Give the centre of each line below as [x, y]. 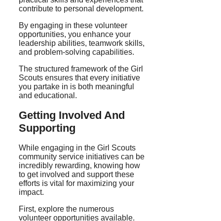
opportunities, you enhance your [75, 34]
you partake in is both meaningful [76, 86]
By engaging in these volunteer [73, 25]
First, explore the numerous [66, 209]
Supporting [47, 128]
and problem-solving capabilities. [76, 52]
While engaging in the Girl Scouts [77, 148]
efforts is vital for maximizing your [76, 184]
